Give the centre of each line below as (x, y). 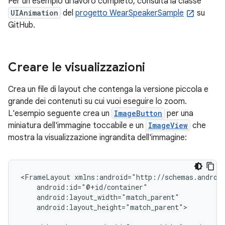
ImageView (168, 126)
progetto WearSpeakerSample (130, 13)
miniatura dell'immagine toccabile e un (77, 126)
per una (179, 114)
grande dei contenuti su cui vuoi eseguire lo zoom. (97, 102)
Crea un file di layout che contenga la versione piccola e (108, 90)
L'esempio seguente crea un (60, 114)
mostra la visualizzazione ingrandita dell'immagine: (97, 138)
